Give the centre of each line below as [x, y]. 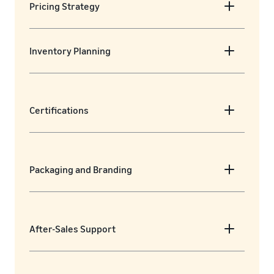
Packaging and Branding [81, 170]
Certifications [59, 110]
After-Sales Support [72, 229]
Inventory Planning [70, 51]
